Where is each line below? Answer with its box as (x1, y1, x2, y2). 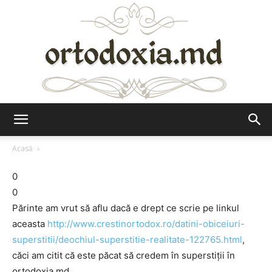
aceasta (12, 218, 47, 229)
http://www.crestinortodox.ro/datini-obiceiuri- (47, 218, 245, 229)
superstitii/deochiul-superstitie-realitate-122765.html (12, 234, 242, 245)
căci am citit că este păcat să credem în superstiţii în (12, 250, 235, 261)
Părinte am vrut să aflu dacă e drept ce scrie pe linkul (12, 202, 239, 214)
